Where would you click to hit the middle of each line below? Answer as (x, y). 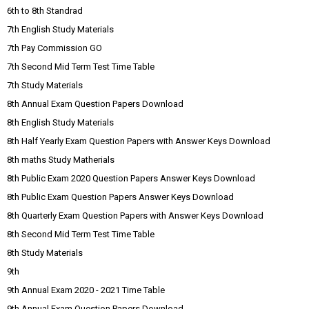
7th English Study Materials (60, 29)
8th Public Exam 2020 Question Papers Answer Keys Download (131, 178)
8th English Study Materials (60, 122)
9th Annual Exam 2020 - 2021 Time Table (86, 290)
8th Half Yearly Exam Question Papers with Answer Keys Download (139, 141)
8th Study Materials (45, 252)
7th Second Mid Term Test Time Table (81, 66)
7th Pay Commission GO (54, 48)
